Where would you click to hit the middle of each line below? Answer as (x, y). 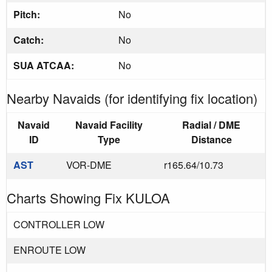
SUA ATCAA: (45, 65)
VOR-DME (89, 165)
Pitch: (28, 14)
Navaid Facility (109, 124)
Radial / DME (211, 124)
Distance (211, 139)
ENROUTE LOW (49, 250)
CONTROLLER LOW (59, 224)
